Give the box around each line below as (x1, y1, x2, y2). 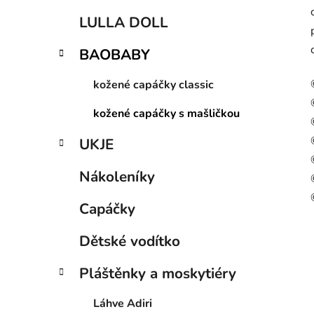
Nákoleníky (79, 167, 155, 186)
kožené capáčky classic (93, 77, 214, 93)
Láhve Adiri (93, 296, 152, 311)
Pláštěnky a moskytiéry (79, 264, 236, 283)
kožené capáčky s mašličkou (93, 106, 240, 121)
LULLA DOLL (79, 13, 168, 32)
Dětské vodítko (79, 231, 180, 251)
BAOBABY (79, 45, 150, 64)
